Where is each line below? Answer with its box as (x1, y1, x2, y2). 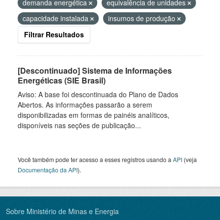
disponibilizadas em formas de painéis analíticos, (18, 110, 169, 120)
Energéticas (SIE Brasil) (18, 75, 106, 86)
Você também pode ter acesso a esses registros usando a (18, 155, 173, 164)
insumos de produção (108, 13, 177, 23)
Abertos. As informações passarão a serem (18, 100, 152, 110)
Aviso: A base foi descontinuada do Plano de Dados (18, 89, 178, 99)
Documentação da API (18, 165, 78, 174)
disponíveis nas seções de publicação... (18, 120, 141, 130)
